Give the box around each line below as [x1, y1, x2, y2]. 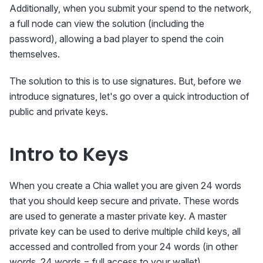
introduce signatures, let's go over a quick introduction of [9, 90, 249, 102]
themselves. [9, 48, 60, 60]
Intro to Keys [9, 141, 129, 167]
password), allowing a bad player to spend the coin [9, 33, 224, 45]
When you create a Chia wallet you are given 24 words [9, 180, 241, 191]
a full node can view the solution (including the [9, 18, 204, 29]
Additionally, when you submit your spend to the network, [9, 2, 251, 14]
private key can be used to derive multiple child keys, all [9, 225, 241, 237]
